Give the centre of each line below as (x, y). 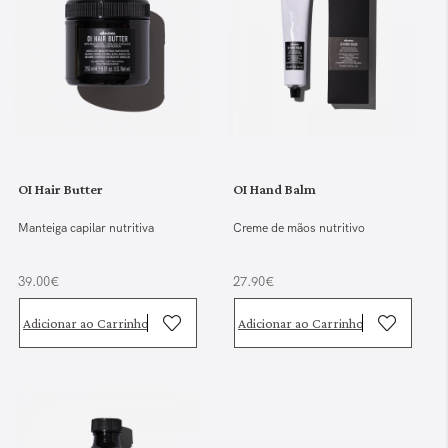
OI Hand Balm (275, 189)
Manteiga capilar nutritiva (86, 228)
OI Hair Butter (61, 189)
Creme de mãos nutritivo (299, 228)
